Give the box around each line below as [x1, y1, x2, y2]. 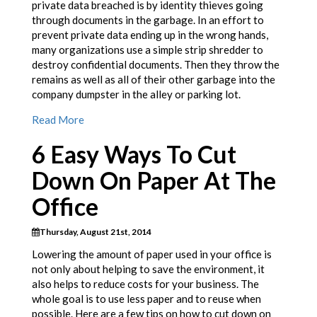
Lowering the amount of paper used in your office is [32, 248, 272, 261]
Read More [32, 113, 84, 127]
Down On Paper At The [32, 166, 276, 195]
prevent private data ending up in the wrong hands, [32, 28, 268, 42]
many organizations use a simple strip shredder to [32, 43, 263, 57]
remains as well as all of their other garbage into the [32, 73, 275, 86]
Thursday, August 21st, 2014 [40, 226, 151, 238]
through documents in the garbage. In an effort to [32, 13, 264, 27]
